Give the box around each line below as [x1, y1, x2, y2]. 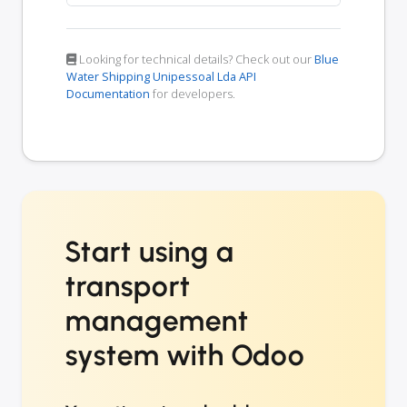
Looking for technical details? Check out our [76, 51, 314, 68]
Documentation [66, 85, 150, 103]
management [65, 303, 249, 339]
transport [65, 269, 191, 304]
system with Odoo [65, 338, 306, 373]
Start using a [65, 234, 234, 270]
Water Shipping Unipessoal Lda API [66, 68, 256, 85]
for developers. [150, 85, 235, 103]
